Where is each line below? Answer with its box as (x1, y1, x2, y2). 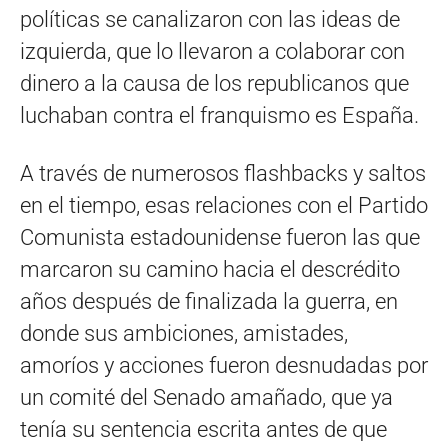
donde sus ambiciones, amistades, (20, 320, 348, 346)
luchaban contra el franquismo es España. (20, 102, 419, 128)
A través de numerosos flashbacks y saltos (20, 160, 426, 186)
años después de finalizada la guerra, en (20, 288, 398, 314)
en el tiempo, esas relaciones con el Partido (20, 192, 428, 218)
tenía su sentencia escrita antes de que (20, 416, 387, 442)
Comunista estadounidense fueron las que (20, 224, 420, 250)
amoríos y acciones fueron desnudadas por (20, 352, 428, 378)
